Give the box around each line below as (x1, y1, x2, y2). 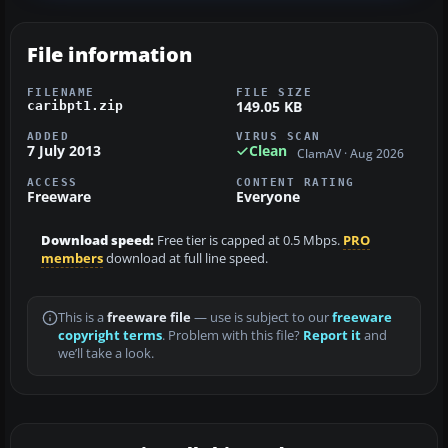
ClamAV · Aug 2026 (297, 145, 404, 161)
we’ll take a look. (58, 344, 154, 362)
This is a (58, 308, 107, 326)
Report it (303, 326, 361, 344)
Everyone (236, 186, 300, 206)
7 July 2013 (27, 141, 101, 161)
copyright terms (58, 326, 162, 344)
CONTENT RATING (236, 175, 355, 188)
